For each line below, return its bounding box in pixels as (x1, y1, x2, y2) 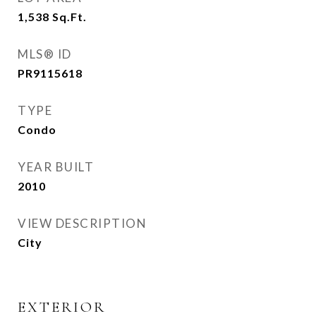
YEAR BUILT (18, 159, 94, 174)
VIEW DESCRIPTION (18, 216, 147, 231)
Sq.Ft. (52, 10, 87, 23)
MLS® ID (18, 47, 72, 61)
